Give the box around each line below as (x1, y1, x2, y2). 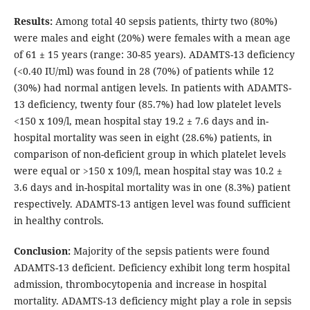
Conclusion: (13, 244, 71, 258)
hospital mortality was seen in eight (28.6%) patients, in (13, 131, 272, 145)
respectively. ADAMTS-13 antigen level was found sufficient (13, 197, 291, 211)
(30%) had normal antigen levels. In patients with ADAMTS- (13, 81, 291, 95)
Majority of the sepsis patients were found (70, 244, 270, 258)
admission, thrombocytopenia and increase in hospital (13, 277, 266, 291)
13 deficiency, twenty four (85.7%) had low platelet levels (13, 98, 281, 111)
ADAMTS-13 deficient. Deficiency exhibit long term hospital (13, 261, 290, 275)
